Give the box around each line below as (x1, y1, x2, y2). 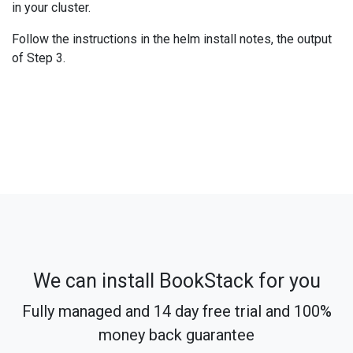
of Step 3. (12, 50, 65, 65)
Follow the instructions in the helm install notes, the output (12, 32, 332, 46)
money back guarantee (98, 325, 255, 344)
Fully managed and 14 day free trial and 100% (21, 302, 332, 321)
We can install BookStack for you (32, 269, 321, 292)
